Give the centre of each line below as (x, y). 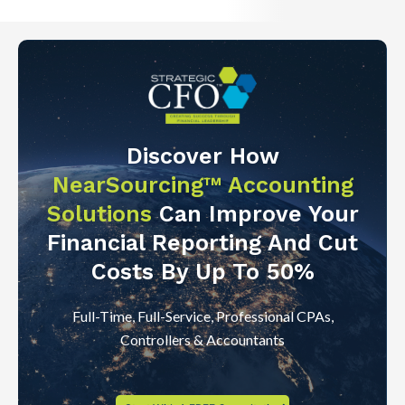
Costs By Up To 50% (202, 272)
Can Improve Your (259, 214)
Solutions (103, 214)
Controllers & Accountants (202, 340)
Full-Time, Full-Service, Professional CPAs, (202, 316)
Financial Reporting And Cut (202, 243)
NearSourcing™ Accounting (202, 185)
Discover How (202, 156)
